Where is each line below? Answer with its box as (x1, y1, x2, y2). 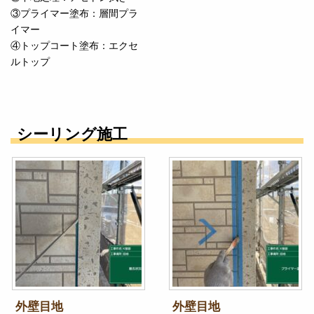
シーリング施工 (16, 125, 128, 143)
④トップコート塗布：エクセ (11, 40, 138, 52)
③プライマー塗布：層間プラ (11, 8, 138, 20)
